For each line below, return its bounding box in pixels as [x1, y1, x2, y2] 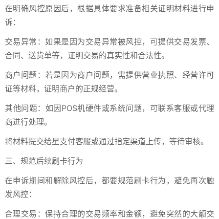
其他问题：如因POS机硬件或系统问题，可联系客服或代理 [5, 103, 214, 113]
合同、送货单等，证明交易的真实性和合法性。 [5, 50, 169, 60]
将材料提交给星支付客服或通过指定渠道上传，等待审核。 [5, 136, 208, 146]
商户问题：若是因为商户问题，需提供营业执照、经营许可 [5, 70, 214, 80]
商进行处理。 [5, 117, 52, 127]
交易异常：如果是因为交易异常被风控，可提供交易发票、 [5, 37, 214, 46]
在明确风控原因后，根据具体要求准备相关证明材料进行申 [5, 3, 214, 13]
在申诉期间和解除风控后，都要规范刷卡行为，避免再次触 [5, 175, 214, 185]
